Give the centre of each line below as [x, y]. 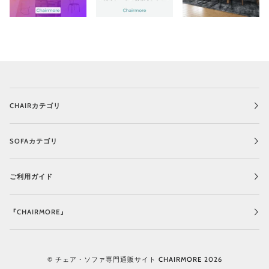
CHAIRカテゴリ [35, 106]
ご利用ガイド [31, 177]
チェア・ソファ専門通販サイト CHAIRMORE [128, 260]
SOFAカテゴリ [34, 141]
